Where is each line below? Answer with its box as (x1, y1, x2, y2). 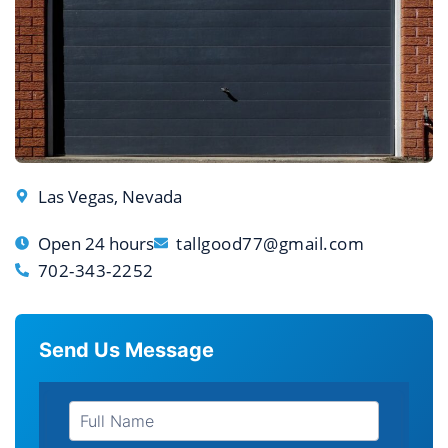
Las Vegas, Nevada (37, 184, 182, 208)
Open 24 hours (37, 231, 154, 255)
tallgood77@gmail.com (176, 231, 365, 255)
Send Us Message (39, 337, 214, 362)
